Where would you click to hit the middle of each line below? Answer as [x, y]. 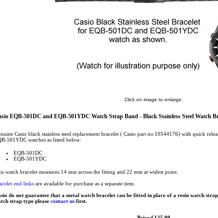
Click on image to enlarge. [154, 100]
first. [81, 201]
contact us [63, 201]
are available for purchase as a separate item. [85, 183]
